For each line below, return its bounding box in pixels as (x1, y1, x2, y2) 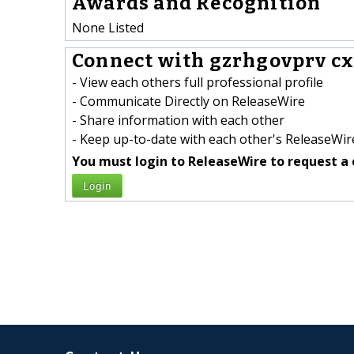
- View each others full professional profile (72, 73, 323, 92)
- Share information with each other (72, 111, 284, 130)
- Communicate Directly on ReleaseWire (72, 92, 305, 111)
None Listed (72, 18, 144, 36)
